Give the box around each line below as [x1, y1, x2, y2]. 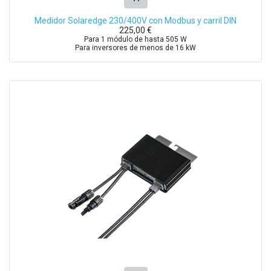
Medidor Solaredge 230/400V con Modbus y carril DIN [34, 15, 237, 25]
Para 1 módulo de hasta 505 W [84, 34, 187, 44]
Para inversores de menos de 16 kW [75, 43, 196, 52]
